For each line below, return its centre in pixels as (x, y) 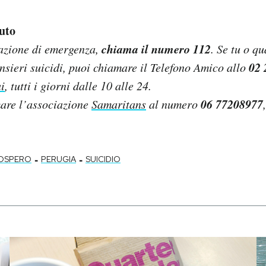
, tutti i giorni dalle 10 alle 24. (78, 85)
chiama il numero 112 (156, 48)
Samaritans (119, 104)
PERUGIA (58, 159)
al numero (173, 104)
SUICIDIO (103, 159)
